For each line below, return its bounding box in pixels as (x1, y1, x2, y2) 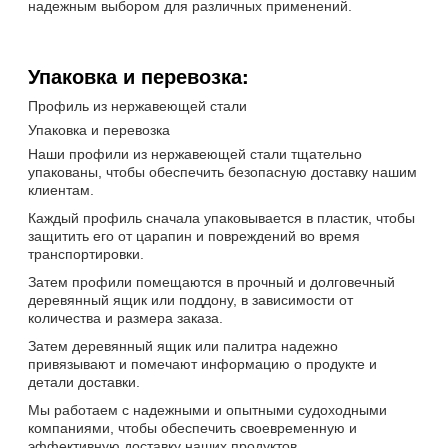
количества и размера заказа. (28, 309, 223, 326)
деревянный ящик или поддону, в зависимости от (28, 291, 353, 308)
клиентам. (28, 181, 94, 198)
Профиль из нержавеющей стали (28, 97, 247, 114)
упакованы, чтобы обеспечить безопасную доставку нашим (28, 163, 417, 180)
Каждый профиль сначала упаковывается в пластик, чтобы (28, 209, 415, 226)
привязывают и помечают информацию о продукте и (28, 355, 377, 372)
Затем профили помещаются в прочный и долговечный (28, 273, 395, 290)
